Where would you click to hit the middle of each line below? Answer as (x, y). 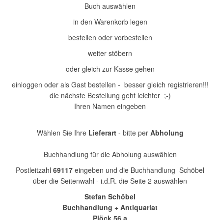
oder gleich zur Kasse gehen (110, 69)
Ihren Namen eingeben (110, 106)
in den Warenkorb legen (110, 22)
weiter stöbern (110, 53)
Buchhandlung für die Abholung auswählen (110, 154)
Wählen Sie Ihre (62, 133)
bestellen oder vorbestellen (110, 38)
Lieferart (102, 133)
